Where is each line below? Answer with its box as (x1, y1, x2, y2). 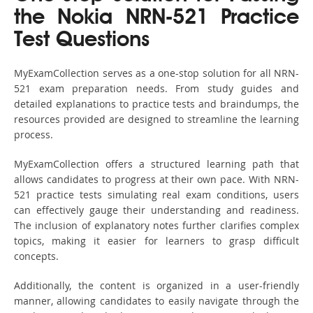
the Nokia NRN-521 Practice (14, 8, 299, 29)
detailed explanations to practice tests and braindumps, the (14, 97, 299, 111)
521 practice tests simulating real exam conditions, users (14, 188, 299, 202)
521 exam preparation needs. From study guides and (14, 82, 299, 96)
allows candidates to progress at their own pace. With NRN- (14, 173, 299, 187)
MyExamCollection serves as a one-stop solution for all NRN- (14, 66, 299, 80)
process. (14, 128, 53, 142)
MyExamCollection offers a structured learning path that (14, 157, 299, 171)
